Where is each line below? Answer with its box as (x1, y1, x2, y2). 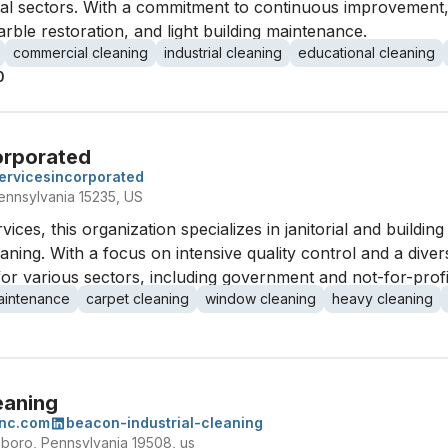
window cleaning (205, 290, 316, 307)
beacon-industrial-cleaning (66, 414, 263, 431)
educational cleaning (298, 44, 435, 61)
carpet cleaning (86, 290, 189, 307)
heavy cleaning (332, 290, 433, 307)
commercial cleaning (13, 44, 148, 61)
